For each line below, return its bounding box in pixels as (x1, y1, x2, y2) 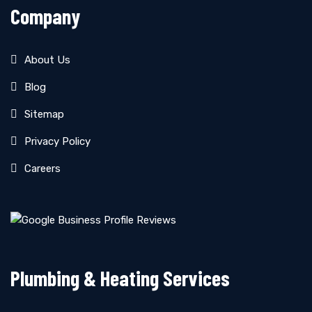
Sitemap (24, 108, 64, 120)
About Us (24, 54, 70, 66)
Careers (24, 162, 61, 175)
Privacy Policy (24, 135, 91, 148)
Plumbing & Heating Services (10, 265, 230, 290)
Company (10, 3, 81, 29)
